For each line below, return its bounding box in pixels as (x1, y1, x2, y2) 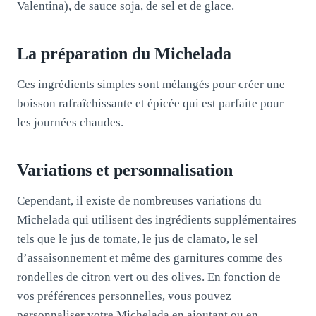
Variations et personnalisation (17, 160, 233, 179)
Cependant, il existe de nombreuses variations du (17, 193, 262, 207)
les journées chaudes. (17, 115, 123, 129)
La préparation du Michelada (17, 44, 231, 63)
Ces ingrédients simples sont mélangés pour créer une (17, 77, 285, 91)
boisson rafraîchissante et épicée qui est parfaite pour (17, 96, 284, 110)
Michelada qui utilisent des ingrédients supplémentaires (17, 212, 296, 226)
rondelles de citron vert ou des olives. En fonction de (17, 269, 281, 284)
